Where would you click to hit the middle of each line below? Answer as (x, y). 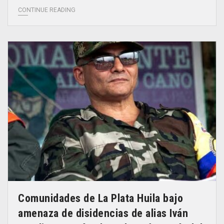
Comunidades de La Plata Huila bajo (100, 198)
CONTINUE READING (47, 10)
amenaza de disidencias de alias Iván (103, 213)
